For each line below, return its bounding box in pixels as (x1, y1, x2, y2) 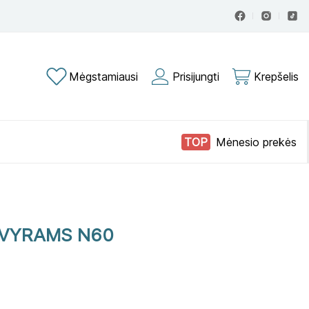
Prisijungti (172, 69, 219, 83)
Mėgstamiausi (69, 69, 138, 83)
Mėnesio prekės (216, 134, 297, 149)
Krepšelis (254, 69, 299, 83)
